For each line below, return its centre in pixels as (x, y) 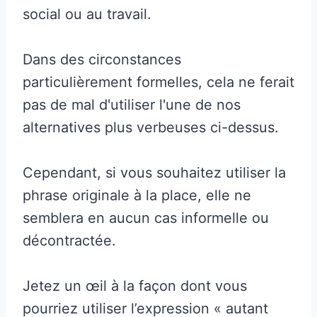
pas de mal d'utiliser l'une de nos (132, 104)
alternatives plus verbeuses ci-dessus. (151, 127)
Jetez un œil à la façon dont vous (135, 286)
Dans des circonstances (102, 59)
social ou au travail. (87, 14)
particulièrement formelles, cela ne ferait (158, 82)
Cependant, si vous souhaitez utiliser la (154, 172)
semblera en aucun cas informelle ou (146, 218)
